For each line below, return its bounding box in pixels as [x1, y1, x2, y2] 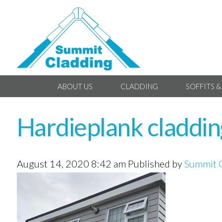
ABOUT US [57, 81, 93, 91]
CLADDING [120, 81, 158, 91]
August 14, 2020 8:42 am [16, 158, 126, 169]
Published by [127, 158, 184, 169]
